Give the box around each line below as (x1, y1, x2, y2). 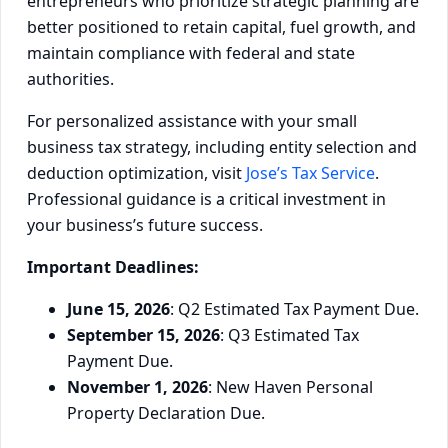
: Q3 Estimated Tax (220, 323, 359, 346)
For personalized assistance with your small (27, 109, 357, 132)
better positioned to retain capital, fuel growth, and (27, 15, 416, 38)
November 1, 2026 (67, 375, 208, 398)
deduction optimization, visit (27, 161, 246, 184)
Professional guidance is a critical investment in (27, 187, 386, 210)
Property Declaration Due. (67, 401, 265, 424)
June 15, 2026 (67, 297, 170, 320)
